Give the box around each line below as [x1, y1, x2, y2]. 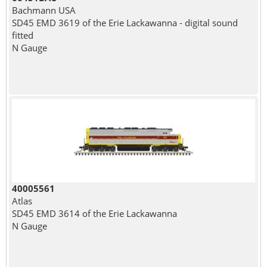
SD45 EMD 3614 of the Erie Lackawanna [11, 207, 177, 219]
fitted [11, 29, 33, 41]
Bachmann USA [11, 4, 76, 16]
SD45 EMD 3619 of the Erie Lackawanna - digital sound [11, 16, 238, 29]
